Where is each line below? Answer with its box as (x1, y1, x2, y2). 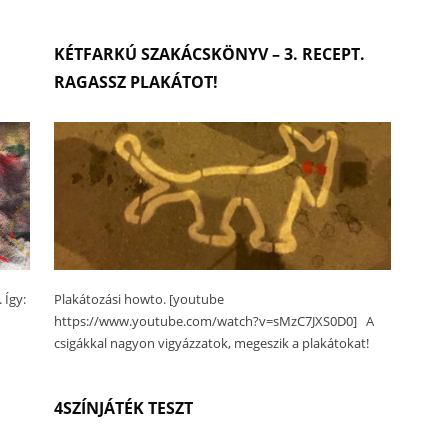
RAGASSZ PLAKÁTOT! (54, 71, 219, 94)
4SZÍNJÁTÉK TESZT (54, 396, 194, 419)
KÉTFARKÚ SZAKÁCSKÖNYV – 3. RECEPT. (54, 43, 366, 66)
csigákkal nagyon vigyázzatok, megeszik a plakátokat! (54, 333, 370, 352)
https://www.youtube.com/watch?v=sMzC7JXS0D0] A (54, 311, 375, 330)
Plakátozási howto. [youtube (54, 289, 225, 308)
